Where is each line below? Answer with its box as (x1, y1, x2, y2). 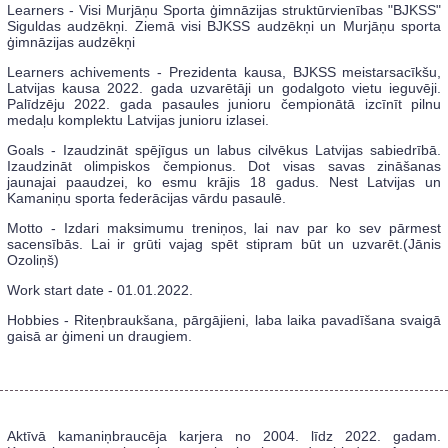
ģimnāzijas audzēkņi (6, 34, 135, 51)
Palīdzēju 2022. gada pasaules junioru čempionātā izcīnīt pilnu (6, 96, 442, 113)
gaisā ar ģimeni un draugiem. (6, 328, 192, 345)
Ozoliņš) (6, 252, 59, 269)
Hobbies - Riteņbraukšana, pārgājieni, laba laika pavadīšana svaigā (6, 312, 442, 329)
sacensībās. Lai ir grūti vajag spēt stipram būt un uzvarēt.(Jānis (6, 236, 442, 253)
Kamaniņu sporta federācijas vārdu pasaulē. (6, 190, 286, 207)
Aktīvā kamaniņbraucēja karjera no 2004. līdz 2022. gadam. (6, 428, 442, 445)
